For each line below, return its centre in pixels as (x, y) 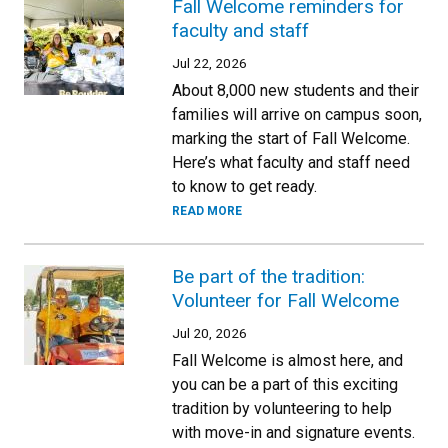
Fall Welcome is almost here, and (287, 360)
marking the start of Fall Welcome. (291, 138)
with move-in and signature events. (293, 432)
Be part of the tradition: (268, 276)
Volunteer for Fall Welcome (285, 300)
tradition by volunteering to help (282, 408)
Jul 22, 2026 (209, 62)
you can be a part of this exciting (285, 384)
